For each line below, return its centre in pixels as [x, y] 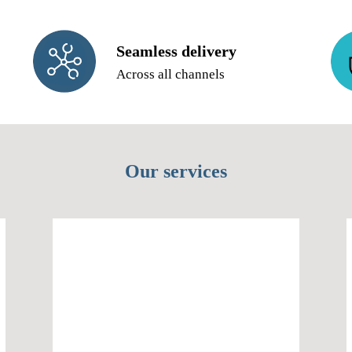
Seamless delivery [177, 51]
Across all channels [171, 74]
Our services [176, 171]
